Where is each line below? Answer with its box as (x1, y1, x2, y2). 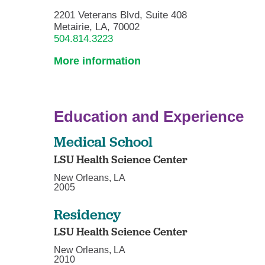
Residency (54, 205, 122, 223)
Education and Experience (54, 108, 244, 125)
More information (54, 55, 141, 67)
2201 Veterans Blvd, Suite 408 (54, 9, 188, 21)
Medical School (54, 132, 153, 151)
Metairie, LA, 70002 (54, 21, 140, 33)
